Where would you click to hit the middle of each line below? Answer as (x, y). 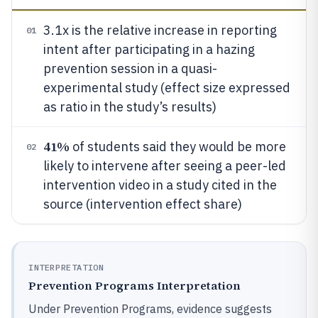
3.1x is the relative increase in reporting (160, 30)
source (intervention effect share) (143, 204)
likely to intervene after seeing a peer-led (165, 166)
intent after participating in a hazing (149, 49)
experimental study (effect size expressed (167, 88)
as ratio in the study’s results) (130, 107)
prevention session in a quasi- (130, 68)
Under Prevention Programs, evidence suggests (150, 309)
